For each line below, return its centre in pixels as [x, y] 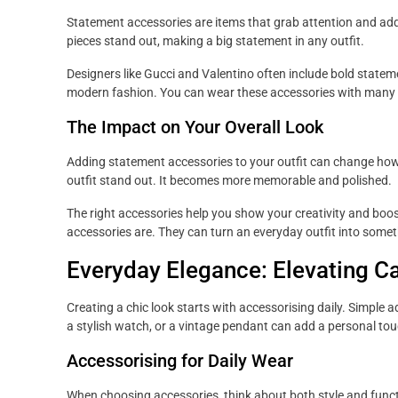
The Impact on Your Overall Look [195, 127]
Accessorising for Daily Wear [180, 361]
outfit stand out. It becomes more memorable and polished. [229, 181]
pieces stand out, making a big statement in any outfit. [215, 41]
